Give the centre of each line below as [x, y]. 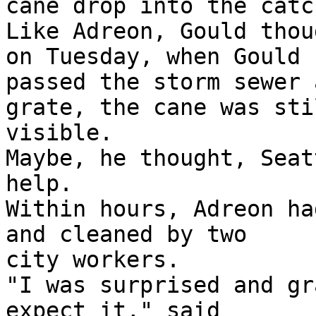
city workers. [93, 260]
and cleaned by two [126, 235]
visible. [59, 133]
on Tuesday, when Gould [153, 57]
